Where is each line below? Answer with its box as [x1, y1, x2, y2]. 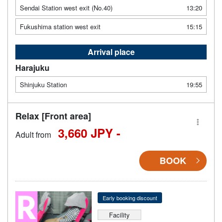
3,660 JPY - [58, 124, 120, 141]
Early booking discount [102, 193, 157, 202]
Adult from [15, 128, 51, 140]
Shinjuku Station [20, 79, 67, 89]
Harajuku [15, 61, 50, 73]
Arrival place [87, 46, 135, 57]
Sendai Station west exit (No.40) [20, 2, 112, 12]
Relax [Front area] [15, 109, 91, 122]
